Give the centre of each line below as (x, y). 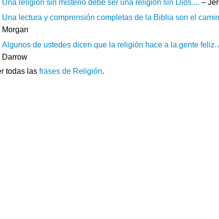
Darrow (15, 57)
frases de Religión (71, 71)
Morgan (15, 29)
